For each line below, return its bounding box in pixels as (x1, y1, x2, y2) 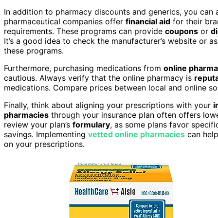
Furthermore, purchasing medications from (4, 63, 163, 73)
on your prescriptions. (4, 139, 85, 149)
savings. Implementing (4, 129, 88, 139)
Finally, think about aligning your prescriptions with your (4, 100, 213, 110)
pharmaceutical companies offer (4, 16, 126, 26)
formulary (73, 119, 110, 129)
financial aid (126, 16, 170, 26)
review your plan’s (4, 119, 73, 129)
